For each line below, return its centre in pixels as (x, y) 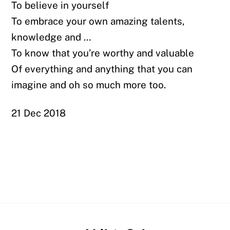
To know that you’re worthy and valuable (103, 53)
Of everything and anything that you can (102, 69)
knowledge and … (51, 37)
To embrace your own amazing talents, (98, 21)
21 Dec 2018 (39, 113)
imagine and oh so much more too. (89, 84)
